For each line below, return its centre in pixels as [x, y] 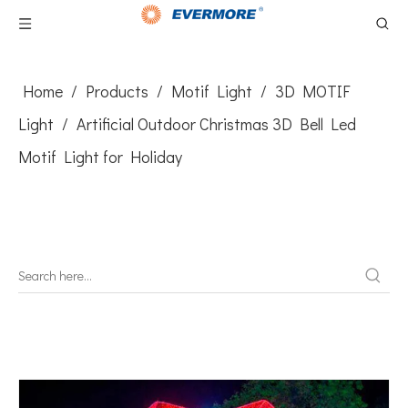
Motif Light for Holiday [100, 157]
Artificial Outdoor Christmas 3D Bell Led [216, 124]
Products [117, 91]
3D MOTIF [312, 91]
